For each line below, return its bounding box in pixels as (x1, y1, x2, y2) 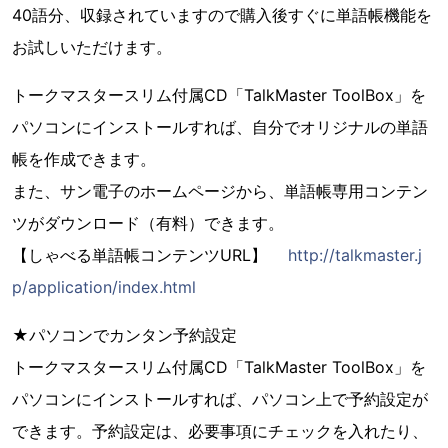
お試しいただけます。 (12, 37, 172, 57)
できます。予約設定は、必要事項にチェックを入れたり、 (12, 421, 428, 441)
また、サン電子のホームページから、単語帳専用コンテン (12, 181, 428, 201)
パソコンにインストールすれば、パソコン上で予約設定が (12, 389, 428, 409)
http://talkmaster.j (288, 245, 422, 265)
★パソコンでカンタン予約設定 (12, 325, 237, 345)
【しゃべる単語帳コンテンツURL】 (12, 245, 288, 265)
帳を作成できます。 (12, 149, 156, 169)
